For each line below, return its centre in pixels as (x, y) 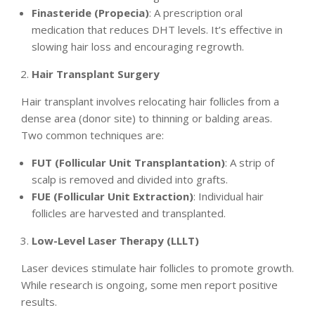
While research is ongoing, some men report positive (149, 285)
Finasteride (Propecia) (90, 13)
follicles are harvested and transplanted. (129, 213)
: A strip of (250, 163)
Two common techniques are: (92, 135)
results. (39, 302)
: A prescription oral (196, 13)
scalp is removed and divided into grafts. (130, 180)
